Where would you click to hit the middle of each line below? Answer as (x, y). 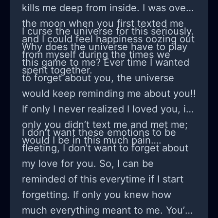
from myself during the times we (96, 55)
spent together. (57, 70)
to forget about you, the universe (98, 78)
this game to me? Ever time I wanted (106, 63)
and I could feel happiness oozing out (108, 39)
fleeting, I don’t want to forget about (105, 148)
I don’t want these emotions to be (99, 133)
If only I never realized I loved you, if (106, 109)
